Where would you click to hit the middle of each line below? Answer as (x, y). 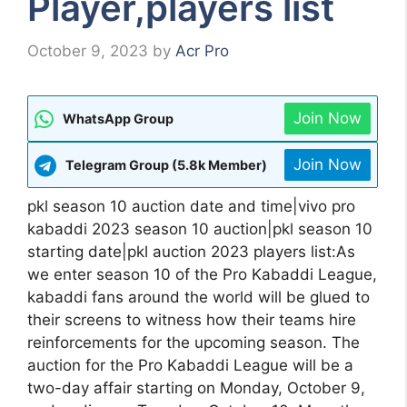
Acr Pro (202, 51)
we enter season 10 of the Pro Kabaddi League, (202, 275)
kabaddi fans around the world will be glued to (199, 298)
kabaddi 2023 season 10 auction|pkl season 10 (200, 229)
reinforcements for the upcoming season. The (194, 343)
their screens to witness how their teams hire (192, 320)
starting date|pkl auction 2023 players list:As (191, 252)
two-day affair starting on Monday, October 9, (196, 388)
